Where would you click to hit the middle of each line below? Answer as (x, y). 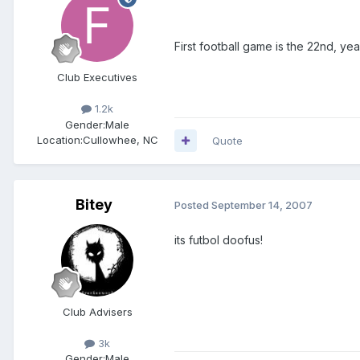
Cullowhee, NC (120, 139)
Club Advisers (97, 311)
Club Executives (97, 78)
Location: (59, 139)
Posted (193, 205)
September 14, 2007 (262, 205)
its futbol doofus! (219, 239)
